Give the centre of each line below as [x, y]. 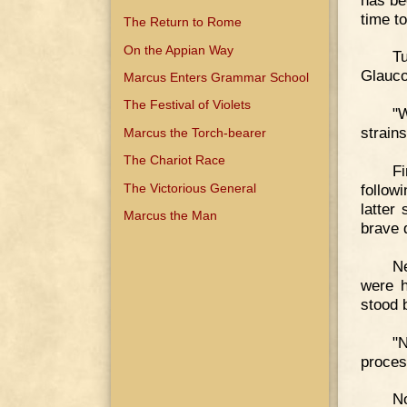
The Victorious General [190, 188]
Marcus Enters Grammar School [217, 78]
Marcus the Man [171, 215]
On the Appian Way [179, 50]
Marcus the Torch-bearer [195, 132]
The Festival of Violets [188, 105]
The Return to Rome [183, 22]
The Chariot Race [175, 160]
